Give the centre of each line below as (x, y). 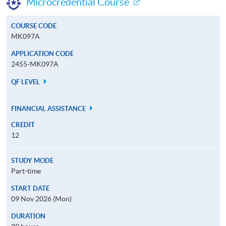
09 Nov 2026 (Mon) (41, 199)
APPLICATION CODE (42, 53)
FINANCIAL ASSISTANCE (49, 108)
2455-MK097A (35, 64)
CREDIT (23, 125)
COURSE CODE (34, 26)
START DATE (30, 188)
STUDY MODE (32, 160)
